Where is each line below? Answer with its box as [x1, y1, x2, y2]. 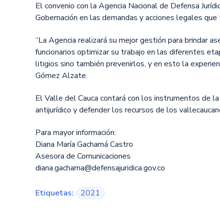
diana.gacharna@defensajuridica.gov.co [35, 163, 165, 173]
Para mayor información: [35, 127, 116, 138]
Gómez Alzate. [35, 70, 87, 81]
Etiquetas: [35, 188, 74, 198]
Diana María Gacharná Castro [35, 139, 133, 150]
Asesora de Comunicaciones [35, 151, 131, 162]
